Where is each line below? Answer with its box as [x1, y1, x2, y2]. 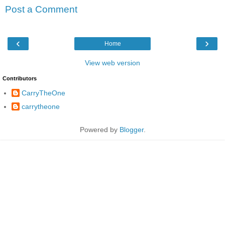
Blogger [119, 125, 144, 134]
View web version [85, 59, 140, 67]
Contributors [3, 75, 37, 82]
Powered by [79, 125, 120, 134]
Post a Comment [5, 4, 77, 15]
